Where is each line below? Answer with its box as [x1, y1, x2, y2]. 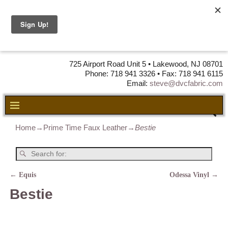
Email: [127, 79, 150, 88]
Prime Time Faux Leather [43, 123, 127, 132]
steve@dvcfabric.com [150, 79, 223, 88]
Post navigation [9, 179, 77, 190]
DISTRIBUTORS [165, 23, 223, 32]
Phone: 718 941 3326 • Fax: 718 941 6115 [85, 69, 223, 78]
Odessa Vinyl [169, 170, 212, 179]
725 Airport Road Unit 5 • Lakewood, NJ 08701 [69, 60, 223, 68]
